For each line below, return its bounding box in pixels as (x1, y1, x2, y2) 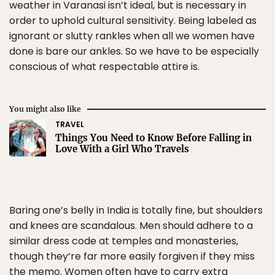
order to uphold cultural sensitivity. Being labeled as (9, 14, 257, 28)
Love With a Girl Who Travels (55, 143, 189, 155)
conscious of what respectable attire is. (9, 60, 199, 74)
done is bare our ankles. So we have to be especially (9, 44, 259, 58)
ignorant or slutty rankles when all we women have (9, 29, 255, 43)
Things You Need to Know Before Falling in (55, 132, 252, 144)
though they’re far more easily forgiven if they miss (9, 249, 255, 263)
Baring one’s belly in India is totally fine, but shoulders (9, 203, 263, 217)
